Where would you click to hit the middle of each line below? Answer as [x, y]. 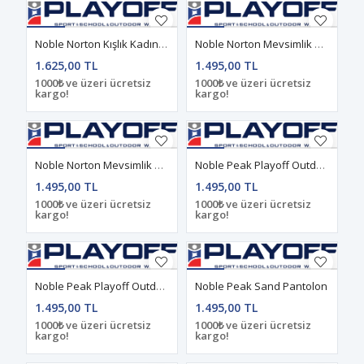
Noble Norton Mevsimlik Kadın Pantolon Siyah [159, 165]
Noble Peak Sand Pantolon [261, 286]
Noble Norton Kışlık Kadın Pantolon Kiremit [163, 43]
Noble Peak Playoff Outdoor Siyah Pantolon [161, 286]
